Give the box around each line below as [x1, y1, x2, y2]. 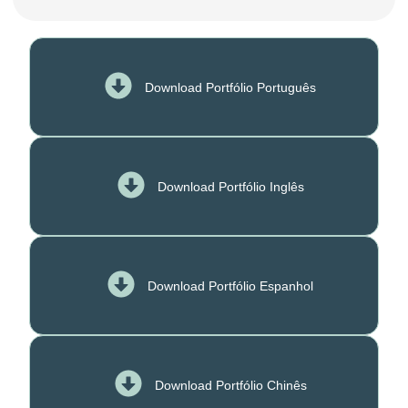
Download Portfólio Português [145, 79, 316, 95]
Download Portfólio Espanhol [148, 278, 313, 293]
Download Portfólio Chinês [154, 377, 307, 393]
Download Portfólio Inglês [157, 178, 304, 194]
